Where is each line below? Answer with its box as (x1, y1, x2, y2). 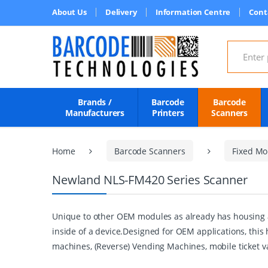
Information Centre (155, 7, 231, 17)
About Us (52, 7, 87, 17)
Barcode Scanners (114, 145, 185, 157)
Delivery (105, 7, 137, 17)
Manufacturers (65, 107, 125, 118)
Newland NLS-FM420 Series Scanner (52, 172, 248, 188)
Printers (151, 107, 184, 118)
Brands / (78, 96, 112, 108)
